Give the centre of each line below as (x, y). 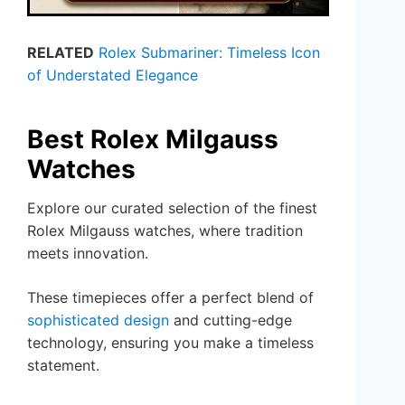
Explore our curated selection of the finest (172, 207)
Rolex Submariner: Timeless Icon (209, 52)
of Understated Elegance (113, 75)
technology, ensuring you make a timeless (170, 342)
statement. (63, 365)
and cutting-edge (231, 320)
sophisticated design (98, 320)
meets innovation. (88, 253)
